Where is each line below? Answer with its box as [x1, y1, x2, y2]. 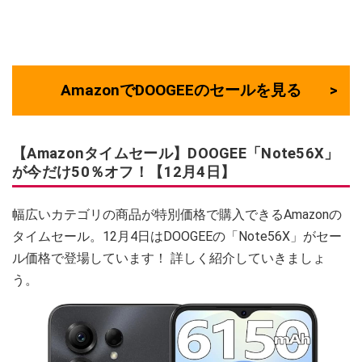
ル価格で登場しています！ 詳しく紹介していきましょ [12, 250, 326, 266]
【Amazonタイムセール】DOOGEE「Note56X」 [12, 145, 339, 162]
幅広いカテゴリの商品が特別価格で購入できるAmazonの [12, 207, 342, 222]
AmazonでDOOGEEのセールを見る [61, 81, 301, 99]
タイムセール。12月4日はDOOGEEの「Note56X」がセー [12, 229, 342, 244]
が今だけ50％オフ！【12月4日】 [12, 163, 236, 180]
